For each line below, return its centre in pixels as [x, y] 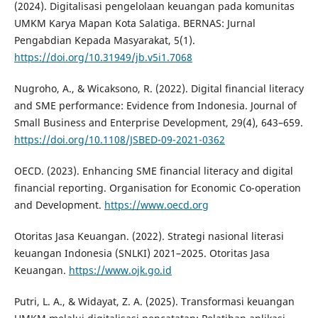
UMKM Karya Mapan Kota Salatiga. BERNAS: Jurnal [135, 23]
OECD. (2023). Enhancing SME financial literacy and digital [153, 171]
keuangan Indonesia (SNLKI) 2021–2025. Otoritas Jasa [142, 253]
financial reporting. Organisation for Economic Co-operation [157, 188]
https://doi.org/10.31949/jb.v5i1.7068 [103, 57]
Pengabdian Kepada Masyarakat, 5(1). [104, 40]
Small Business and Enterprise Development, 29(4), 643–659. [158, 123]
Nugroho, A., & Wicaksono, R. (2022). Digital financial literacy [159, 89]
